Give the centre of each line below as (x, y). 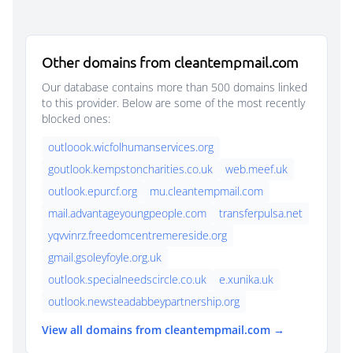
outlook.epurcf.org (93, 191)
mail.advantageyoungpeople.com (127, 213)
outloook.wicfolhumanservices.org (131, 147)
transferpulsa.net (261, 213)
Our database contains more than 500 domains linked (175, 87)
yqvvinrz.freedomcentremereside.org (137, 235)
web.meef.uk (256, 169)
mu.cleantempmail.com (206, 191)
